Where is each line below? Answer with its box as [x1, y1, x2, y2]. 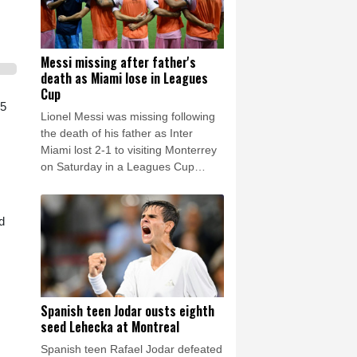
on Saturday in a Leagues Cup [41, 159, 194, 173]
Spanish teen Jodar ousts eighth [41, 301, 214, 321]
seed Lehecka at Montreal [41, 317, 179, 337]
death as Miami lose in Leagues [41, 68, 208, 88]
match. [41, 176, 75, 190]
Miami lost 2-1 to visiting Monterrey [41, 143, 217, 156]
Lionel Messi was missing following [41, 109, 215, 123]
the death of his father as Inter [41, 126, 193, 139]
